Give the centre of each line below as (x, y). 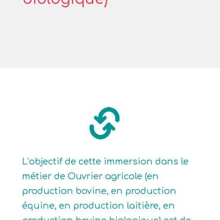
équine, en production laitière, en (98, 206)
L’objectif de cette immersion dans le (105, 162)
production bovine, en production (99, 191)
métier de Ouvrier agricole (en (90, 176)
